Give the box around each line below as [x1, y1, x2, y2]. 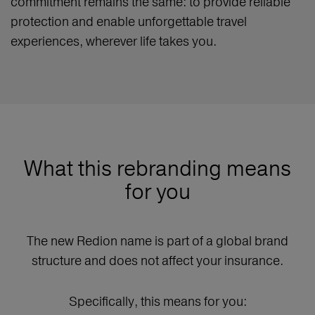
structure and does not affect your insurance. [32, 252, 283, 269]
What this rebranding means [24, 155, 291, 182]
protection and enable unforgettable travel [11, 13, 247, 30]
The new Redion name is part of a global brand [27, 233, 288, 250]
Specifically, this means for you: [68, 293, 247, 310]
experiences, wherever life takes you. [11, 33, 217, 50]
